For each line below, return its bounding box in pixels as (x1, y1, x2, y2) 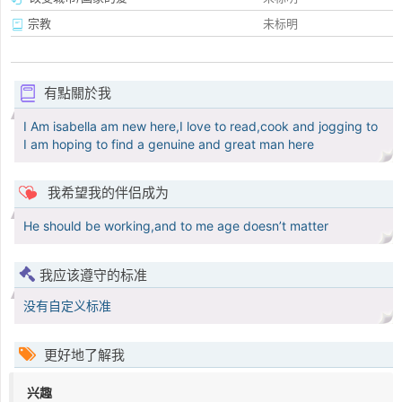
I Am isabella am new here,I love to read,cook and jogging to (23, 118, 378, 135)
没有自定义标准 (23, 298, 111, 314)
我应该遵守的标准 (39, 267, 147, 284)
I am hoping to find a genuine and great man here (23, 136, 314, 153)
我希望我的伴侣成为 (43, 184, 169, 202)
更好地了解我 (40, 346, 125, 364)
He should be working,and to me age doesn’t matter (23, 218, 328, 234)
